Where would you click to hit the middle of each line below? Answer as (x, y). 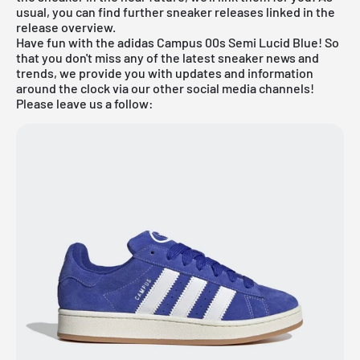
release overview (64, 27)
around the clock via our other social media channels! (165, 88)
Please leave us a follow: (85, 103)
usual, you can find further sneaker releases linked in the (176, 11)
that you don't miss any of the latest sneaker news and (168, 57)
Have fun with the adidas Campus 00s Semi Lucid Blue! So (178, 42)
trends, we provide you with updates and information (165, 72)
